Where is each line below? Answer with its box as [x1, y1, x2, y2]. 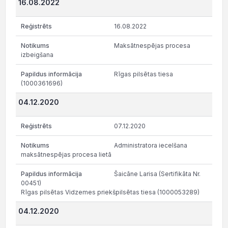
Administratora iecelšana [114, 141, 187, 149]
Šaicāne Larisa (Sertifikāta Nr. [114, 170, 201, 178]
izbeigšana [21, 51, 55, 59]
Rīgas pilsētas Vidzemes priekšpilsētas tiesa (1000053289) [21, 188, 199, 196]
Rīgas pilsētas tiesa [114, 70, 173, 78]
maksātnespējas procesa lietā [21, 151, 113, 158]
